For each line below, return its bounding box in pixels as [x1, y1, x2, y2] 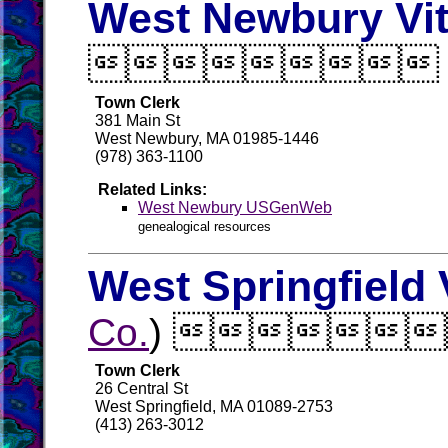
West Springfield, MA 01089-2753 [95, 398, 333, 415]
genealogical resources [138, 219, 271, 234]
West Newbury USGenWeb [138, 199, 332, 216]
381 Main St [95, 112, 180, 129]
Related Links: [98, 181, 207, 198]
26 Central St [95, 380, 188, 397]
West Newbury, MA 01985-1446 [95, 130, 319, 147]
